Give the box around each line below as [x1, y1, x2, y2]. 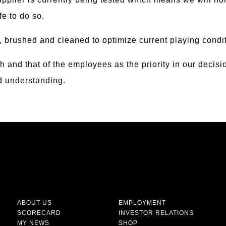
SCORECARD [17, 209, 61, 217]
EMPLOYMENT [119, 199, 166, 207]
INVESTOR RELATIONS [119, 209, 194, 217]
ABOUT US [17, 199, 52, 207]
